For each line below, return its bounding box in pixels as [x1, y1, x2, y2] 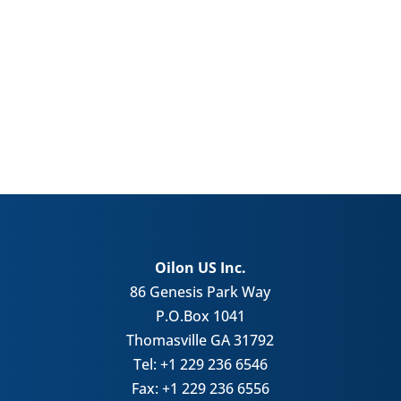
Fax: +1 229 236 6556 [131, 378, 269, 398]
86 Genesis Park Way [130, 281, 271, 302]
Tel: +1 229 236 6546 [132, 354, 268, 374]
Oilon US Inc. [154, 257, 246, 277]
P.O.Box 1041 [155, 305, 245, 326]
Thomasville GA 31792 [126, 329, 275, 350]
